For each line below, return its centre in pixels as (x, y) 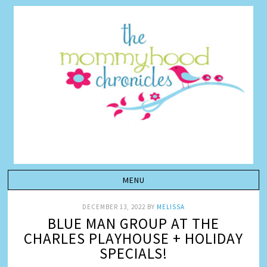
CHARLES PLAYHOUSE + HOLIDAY (133, 238)
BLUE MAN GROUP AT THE (133, 223)
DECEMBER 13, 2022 (114, 207)
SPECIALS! (133, 253)
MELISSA (171, 207)
